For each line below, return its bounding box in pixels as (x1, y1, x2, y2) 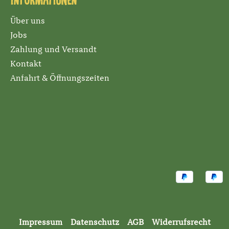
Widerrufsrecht (151, 219, 211, 227)
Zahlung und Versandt (10, 46, 97, 55)
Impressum (18, 219, 62, 227)
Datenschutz (70, 219, 119, 227)
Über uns (10, 17, 45, 26)
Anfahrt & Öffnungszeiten (10, 75, 109, 83)
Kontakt (10, 60, 41, 69)
